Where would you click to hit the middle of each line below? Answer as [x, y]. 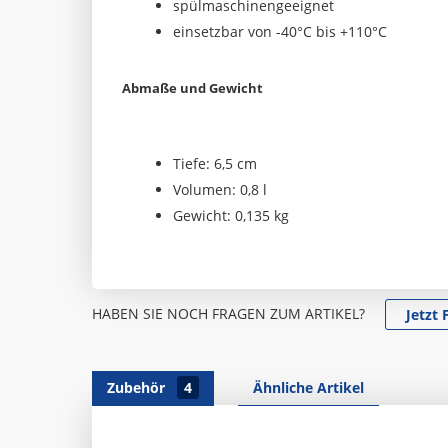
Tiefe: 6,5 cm [215, 163]
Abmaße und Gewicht [192, 88]
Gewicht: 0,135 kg [231, 215]
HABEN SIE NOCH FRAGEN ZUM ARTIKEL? [228, 313]
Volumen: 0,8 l [220, 189]
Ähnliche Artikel [308, 387]
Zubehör [138, 387]
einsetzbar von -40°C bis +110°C [280, 31]
